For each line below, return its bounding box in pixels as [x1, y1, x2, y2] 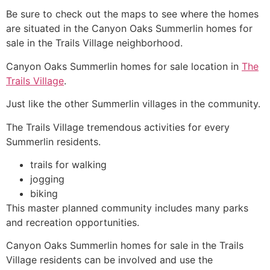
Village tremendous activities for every [50, 121, 230, 133]
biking [30, 187, 58, 200]
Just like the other [6, 98, 92, 110]
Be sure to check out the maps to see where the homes [6, 8, 259, 20]
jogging [30, 173, 64, 186]
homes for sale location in [118, 60, 242, 72]
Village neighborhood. [80, 37, 183, 49]
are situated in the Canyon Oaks [6, 22, 155, 35]
